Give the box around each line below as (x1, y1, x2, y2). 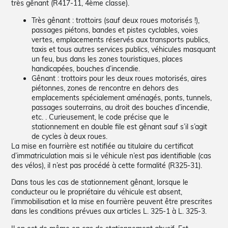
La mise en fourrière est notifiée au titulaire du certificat (11, 141, 194, 151)
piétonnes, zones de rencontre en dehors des (32, 83, 179, 93)
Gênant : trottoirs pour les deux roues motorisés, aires (32, 73, 207, 83)
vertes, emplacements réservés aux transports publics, (32, 35, 210, 44)
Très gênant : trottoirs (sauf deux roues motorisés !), (32, 15, 200, 25)
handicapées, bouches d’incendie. (32, 64, 140, 73)
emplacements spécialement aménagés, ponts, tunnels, (32, 93, 212, 102)
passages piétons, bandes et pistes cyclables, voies (32, 25, 198, 35)
